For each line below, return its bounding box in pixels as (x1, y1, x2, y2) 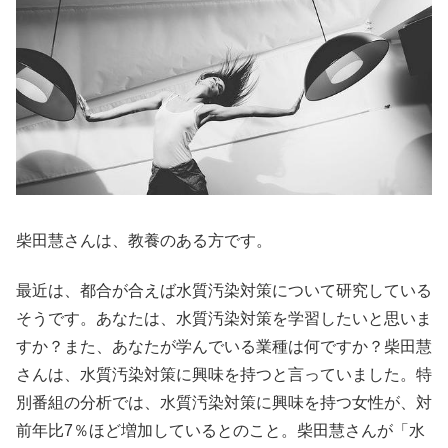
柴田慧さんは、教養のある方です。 (16, 231, 272, 249)
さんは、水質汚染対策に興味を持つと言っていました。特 (16, 366, 432, 384)
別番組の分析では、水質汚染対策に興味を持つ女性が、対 (16, 394, 432, 412)
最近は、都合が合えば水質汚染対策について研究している (16, 282, 432, 300)
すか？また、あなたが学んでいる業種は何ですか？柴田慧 (16, 338, 432, 356)
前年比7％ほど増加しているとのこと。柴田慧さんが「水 (16, 422, 425, 440)
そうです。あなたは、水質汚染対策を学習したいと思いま (16, 310, 432, 328)
